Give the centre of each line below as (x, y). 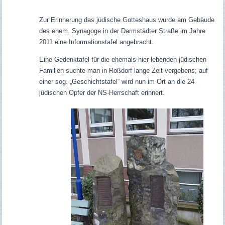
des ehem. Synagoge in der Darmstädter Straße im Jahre (122, 31)
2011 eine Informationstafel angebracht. (96, 42)
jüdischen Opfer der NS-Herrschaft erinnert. (102, 93)
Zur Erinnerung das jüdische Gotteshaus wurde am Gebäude (127, 20)
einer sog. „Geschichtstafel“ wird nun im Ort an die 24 (117, 82)
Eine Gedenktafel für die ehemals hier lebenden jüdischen (123, 60)
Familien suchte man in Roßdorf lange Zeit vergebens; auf (123, 71)
